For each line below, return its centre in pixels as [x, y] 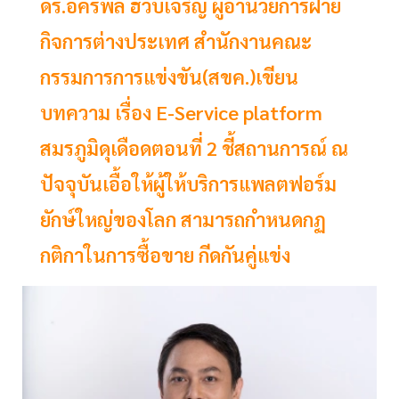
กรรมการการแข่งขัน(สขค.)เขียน [169, 77]
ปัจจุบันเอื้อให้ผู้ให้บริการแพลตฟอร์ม [188, 184]
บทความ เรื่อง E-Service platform [181, 113]
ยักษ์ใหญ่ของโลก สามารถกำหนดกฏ [183, 220]
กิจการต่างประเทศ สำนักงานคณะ [176, 41]
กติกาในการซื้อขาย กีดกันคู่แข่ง [165, 255]
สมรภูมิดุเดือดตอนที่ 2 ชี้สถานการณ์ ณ [194, 148]
